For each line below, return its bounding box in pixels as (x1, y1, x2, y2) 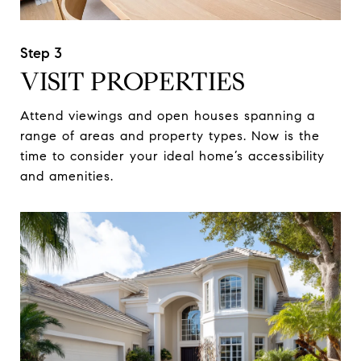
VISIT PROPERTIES (20, 65, 245, 98)
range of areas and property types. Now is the (20, 128, 320, 144)
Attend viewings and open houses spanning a (20, 108, 315, 124)
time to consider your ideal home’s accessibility (20, 148, 325, 164)
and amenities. (20, 168, 114, 185)
